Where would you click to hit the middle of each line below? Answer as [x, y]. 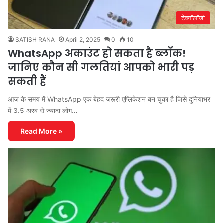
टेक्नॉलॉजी [193, 18]
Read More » [41, 131]
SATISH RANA [35, 40]
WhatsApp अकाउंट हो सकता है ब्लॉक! [97, 54]
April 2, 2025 [83, 40]
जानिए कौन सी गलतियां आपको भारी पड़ [101, 67]
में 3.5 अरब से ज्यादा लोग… [43, 111]
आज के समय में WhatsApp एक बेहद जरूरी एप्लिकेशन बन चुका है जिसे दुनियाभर [109, 99]
